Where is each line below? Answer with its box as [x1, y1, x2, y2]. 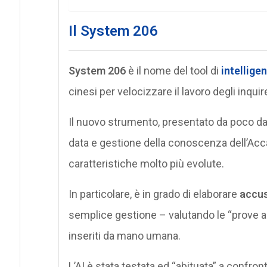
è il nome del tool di [125, 64, 221, 77]
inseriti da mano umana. [68, 229, 181, 242]
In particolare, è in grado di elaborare [68, 187, 240, 200]
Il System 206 [68, 22, 158, 39]
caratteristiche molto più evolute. [68, 157, 224, 170]
